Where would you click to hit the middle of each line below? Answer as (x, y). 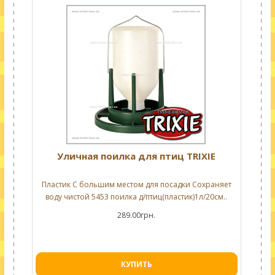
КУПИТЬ (136, 264)
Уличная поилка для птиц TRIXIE (137, 156)
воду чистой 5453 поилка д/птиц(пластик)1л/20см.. (137, 197)
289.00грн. (137, 215)
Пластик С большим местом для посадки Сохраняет (136, 184)
